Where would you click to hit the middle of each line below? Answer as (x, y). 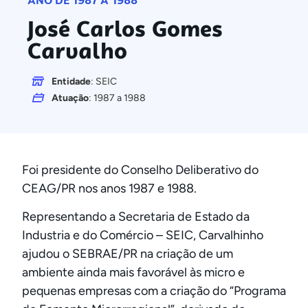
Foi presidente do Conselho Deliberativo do (140, 170)
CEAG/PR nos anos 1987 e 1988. (109, 188)
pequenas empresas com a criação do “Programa (154, 291)
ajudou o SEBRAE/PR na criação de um (128, 254)
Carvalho (77, 51)
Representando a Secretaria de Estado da (136, 217)
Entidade (71, 81)
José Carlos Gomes (125, 29)
